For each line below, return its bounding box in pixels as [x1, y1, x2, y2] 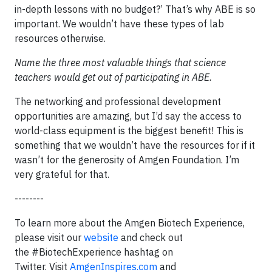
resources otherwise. [15, 32, 106, 44]
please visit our [15, 231, 84, 243]
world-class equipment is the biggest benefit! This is [15, 124, 243, 137]
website [84, 231, 118, 243]
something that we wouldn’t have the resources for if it [15, 139, 255, 151]
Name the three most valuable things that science [15, 56, 226, 69]
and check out [118, 231, 183, 243]
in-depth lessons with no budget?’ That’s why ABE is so [15, 3, 256, 15]
